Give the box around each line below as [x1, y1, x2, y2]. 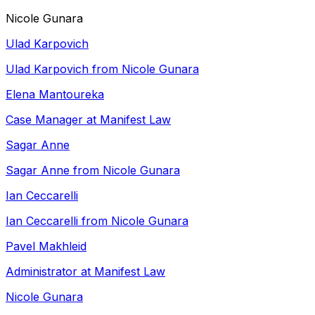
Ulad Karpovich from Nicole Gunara [6, 62, 199, 76]
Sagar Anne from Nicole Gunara [6, 163, 180, 177]
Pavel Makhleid [6, 239, 86, 253]
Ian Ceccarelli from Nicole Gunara [6, 214, 188, 228]
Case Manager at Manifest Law [6, 112, 171, 127]
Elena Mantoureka [6, 87, 104, 101]
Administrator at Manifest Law [6, 264, 165, 278]
